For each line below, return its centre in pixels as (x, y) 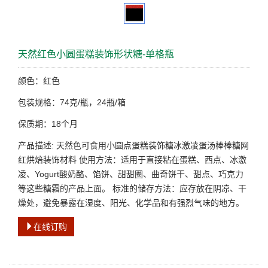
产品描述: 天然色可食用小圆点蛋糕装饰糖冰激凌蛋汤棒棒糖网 (133, 145)
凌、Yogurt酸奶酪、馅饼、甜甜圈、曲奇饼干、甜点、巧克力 (131, 174)
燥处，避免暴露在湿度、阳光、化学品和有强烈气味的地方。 (131, 203)
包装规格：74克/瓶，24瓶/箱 (72, 102)
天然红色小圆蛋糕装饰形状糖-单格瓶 (96, 54)
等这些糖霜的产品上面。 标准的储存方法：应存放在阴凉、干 (132, 188)
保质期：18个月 (48, 124)
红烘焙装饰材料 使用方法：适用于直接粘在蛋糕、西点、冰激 (132, 160)
